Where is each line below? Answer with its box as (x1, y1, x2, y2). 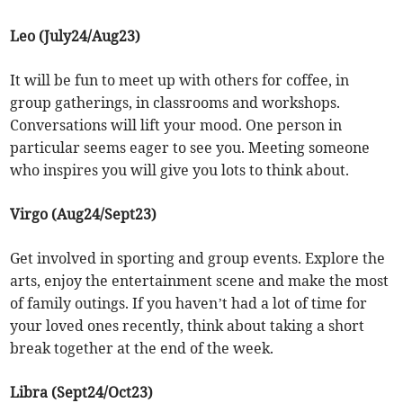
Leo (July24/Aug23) (10, 27, 141, 46)
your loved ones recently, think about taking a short (10, 317, 365, 336)
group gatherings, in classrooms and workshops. (10, 94, 341, 112)
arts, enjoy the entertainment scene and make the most (10, 272, 390, 291)
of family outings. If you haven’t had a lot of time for (10, 294, 368, 313)
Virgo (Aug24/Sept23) (10, 205, 157, 224)
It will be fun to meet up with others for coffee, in (10, 71, 350, 90)
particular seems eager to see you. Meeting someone (10, 139, 371, 157)
